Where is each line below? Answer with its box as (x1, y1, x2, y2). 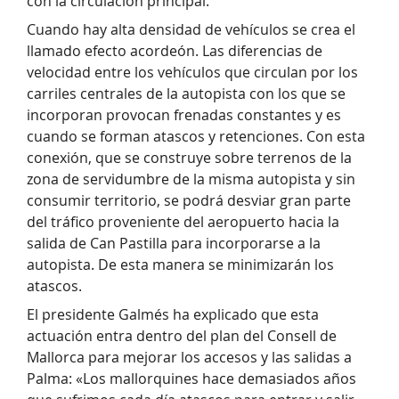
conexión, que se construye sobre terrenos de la (27, 148, 352, 168)
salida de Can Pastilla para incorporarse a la (27, 233, 321, 254)
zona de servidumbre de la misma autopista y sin (27, 169, 355, 190)
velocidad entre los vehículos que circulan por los (27, 62, 358, 83)
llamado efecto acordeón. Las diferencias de (27, 41, 322, 61)
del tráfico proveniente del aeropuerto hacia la (27, 212, 339, 232)
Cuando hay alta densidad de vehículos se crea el (27, 20, 355, 40)
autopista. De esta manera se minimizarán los (27, 255, 334, 275)
